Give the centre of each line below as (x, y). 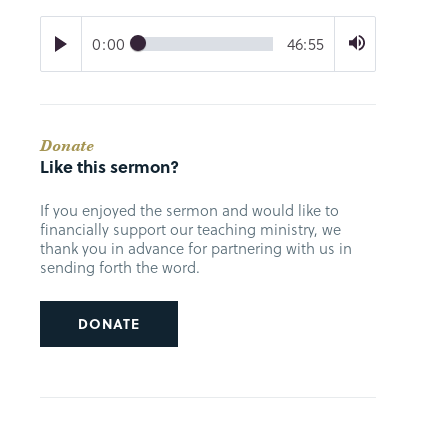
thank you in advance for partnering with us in (196, 247)
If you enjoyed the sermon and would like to (189, 209)
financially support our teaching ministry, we (190, 228)
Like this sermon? (109, 166)
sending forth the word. (120, 266)
